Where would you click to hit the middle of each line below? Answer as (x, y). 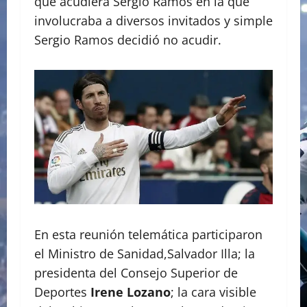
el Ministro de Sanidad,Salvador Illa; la (145, 254)
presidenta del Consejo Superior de (136, 273)
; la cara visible (213, 292)
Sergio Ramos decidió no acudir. (128, 40)
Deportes (62, 292)
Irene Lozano (131, 292)
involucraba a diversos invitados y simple (153, 21)
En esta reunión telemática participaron (148, 235)
